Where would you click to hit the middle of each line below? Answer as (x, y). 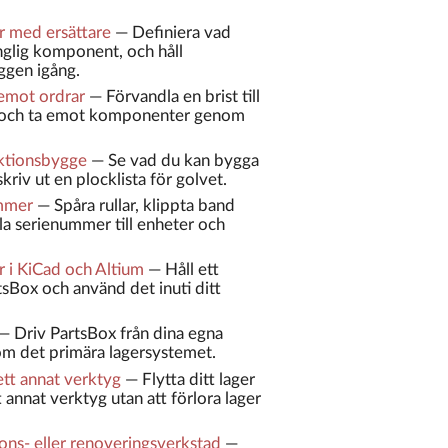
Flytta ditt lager (198, 379)
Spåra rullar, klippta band (144, 206)
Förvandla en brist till (182, 96)
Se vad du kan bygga (183, 160)
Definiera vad (181, 32)
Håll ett (191, 270)
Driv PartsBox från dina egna (118, 334)
